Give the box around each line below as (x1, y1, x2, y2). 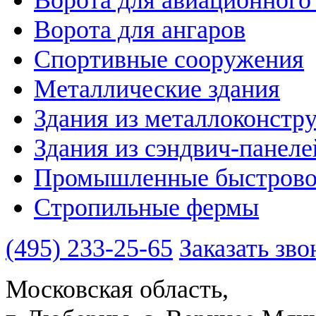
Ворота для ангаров (34, 15, 245, 44)
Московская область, (6, 274, 229, 303)
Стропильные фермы (34, 193, 259, 221)
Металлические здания (34, 74, 280, 103)
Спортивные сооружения (34, 44, 304, 73)
